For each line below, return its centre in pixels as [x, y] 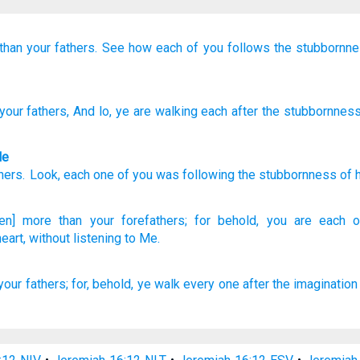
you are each [306, 221]
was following [195, 175]
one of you [123, 175]
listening [97, 238]
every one [211, 284]
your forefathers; [138, 221]
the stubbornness [287, 175]
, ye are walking [153, 111]
